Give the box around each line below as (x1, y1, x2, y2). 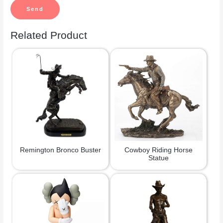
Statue (148, 154, 169, 162)
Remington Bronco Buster (20, 146, 102, 154)
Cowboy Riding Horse (124, 146, 193, 154)
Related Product (10, 29, 88, 41)
